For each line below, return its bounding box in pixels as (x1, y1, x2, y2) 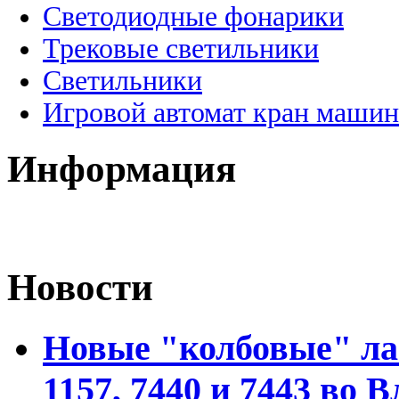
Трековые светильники (43, 32, 319, 64)
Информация (7, 147, 236, 190)
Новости (7, 266, 153, 309)
